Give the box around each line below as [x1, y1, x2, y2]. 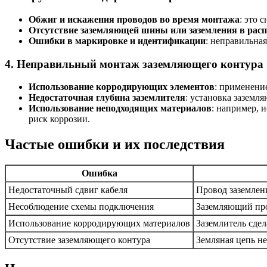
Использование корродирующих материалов [8, 218, 190, 229]
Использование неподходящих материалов [29, 103, 212, 114]
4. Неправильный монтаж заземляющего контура [5, 57, 263, 70]
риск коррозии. [29, 114, 90, 125]
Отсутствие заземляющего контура [8, 235, 150, 246]
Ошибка [81, 168, 117, 179]
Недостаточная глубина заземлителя [29, 92, 185, 103]
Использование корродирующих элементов [29, 82, 215, 92]
